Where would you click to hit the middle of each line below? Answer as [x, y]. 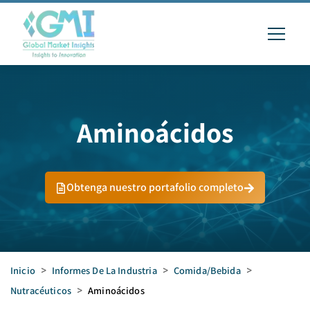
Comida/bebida [207, 270]
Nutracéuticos [41, 290]
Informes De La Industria [104, 270]
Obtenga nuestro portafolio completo [155, 187]
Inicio [23, 270]
